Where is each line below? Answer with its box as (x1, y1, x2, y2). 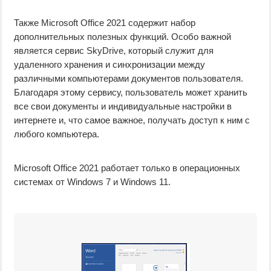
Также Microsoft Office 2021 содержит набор (14, 18, 195, 28)
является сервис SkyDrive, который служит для (14, 45, 214, 56)
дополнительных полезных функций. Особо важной (14, 31, 231, 42)
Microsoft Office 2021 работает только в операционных (14, 163, 240, 173)
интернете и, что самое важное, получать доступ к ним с (14, 115, 250, 125)
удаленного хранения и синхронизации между (14, 59, 205, 70)
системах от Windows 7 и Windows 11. (14, 177, 171, 187)
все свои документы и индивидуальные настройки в (14, 101, 232, 111)
